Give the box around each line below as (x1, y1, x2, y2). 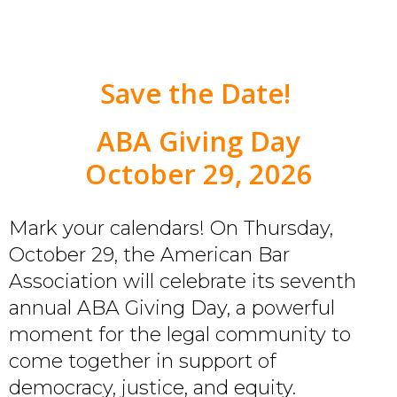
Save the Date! (99, 74, 298, 112)
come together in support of (9, 348, 276, 373)
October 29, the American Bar (9, 242, 290, 267)
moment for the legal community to (9, 322, 351, 346)
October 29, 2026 (84, 154, 313, 192)
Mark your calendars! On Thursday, (9, 215, 333, 240)
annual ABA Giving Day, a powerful (9, 295, 335, 320)
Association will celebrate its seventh (9, 269, 356, 293)
